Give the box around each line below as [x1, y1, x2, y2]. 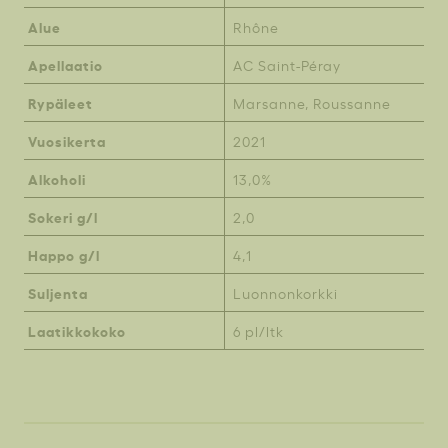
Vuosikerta [28, 130, 106, 152]
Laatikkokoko [28, 320, 126, 342]
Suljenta [28, 282, 88, 304]
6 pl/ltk [233, 321, 284, 341]
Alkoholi [28, 168, 86, 190]
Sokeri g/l [28, 206, 98, 228]
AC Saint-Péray [233, 55, 341, 75]
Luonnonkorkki [233, 283, 338, 303]
